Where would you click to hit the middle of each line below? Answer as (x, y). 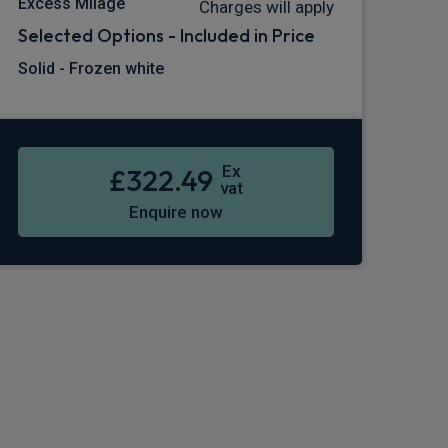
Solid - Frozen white (91, 69)
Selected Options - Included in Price (166, 36)
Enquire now (176, 212)
